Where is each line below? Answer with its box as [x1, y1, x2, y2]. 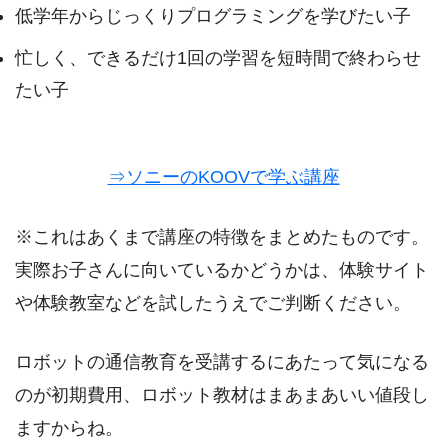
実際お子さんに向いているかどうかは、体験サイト [15, 259, 429, 280]
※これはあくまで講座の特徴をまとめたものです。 [15, 226, 429, 247]
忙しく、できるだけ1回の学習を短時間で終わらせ [15, 47, 421, 68]
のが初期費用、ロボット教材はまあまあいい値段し [15, 384, 429, 405]
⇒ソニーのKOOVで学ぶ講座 [107, 167, 340, 188]
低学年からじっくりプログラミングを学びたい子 [15, 5, 411, 26]
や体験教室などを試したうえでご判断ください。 [15, 292, 411, 313]
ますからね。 [15, 417, 123, 438]
